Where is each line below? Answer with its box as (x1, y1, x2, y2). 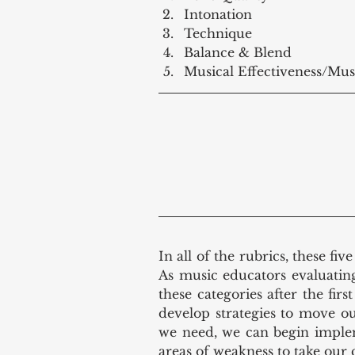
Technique (184, 25, 260, 42)
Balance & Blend (184, 44, 300, 61)
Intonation (184, 6, 260, 23)
